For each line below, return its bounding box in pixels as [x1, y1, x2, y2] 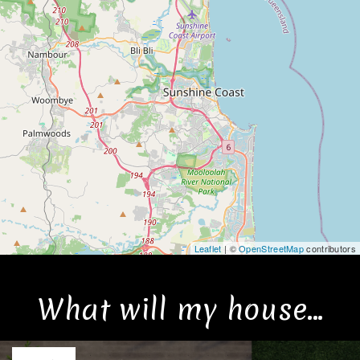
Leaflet [194, 242, 222, 255]
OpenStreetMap [239, 242, 305, 255]
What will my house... [36, 290, 324, 329]
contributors [304, 242, 356, 255]
